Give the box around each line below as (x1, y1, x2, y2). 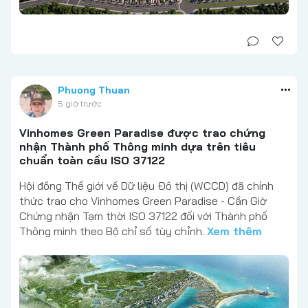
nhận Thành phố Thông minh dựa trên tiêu (19, 139, 256, 153)
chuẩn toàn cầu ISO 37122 (19, 153, 165, 167)
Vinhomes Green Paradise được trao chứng (19, 125, 265, 140)
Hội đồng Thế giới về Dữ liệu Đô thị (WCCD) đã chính (19, 178, 274, 192)
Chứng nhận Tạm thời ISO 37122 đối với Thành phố (19, 208, 267, 223)
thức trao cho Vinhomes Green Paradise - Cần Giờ (19, 193, 267, 208)
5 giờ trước (58, 98, 101, 109)
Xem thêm (207, 223, 262, 238)
